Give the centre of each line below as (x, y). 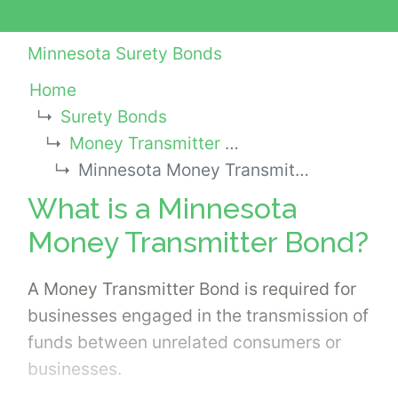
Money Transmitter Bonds (147, 143)
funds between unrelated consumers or (184, 342)
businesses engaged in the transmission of (198, 315)
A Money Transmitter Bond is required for (192, 288)
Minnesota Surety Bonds (125, 54)
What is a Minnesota (162, 208)
